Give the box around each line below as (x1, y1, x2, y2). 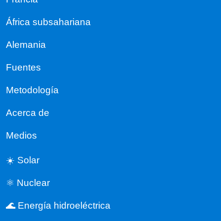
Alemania (6, 39, 46, 50)
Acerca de (6, 107, 49, 118)
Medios (6, 130, 37, 141)
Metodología (6, 84, 59, 95)
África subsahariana (6, 16, 91, 27)
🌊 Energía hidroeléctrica (6, 200, 110, 211)
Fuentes (6, 62, 41, 73)
